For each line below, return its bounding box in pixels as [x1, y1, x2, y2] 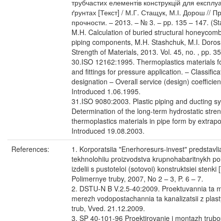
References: [11, 144, 51, 154]
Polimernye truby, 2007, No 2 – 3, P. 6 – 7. [72, 174, 203, 184]
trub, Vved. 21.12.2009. [72, 203, 145, 213]
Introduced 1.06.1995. [72, 86, 141, 96]
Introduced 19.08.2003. [72, 126, 145, 136]
